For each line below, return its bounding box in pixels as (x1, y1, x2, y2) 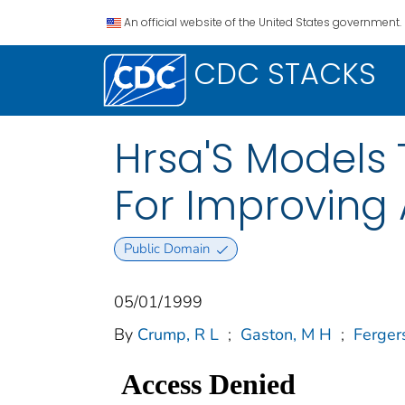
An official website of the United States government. (124, 14, 401, 30)
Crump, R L (137, 324, 219, 346)
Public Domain (123, 240, 210, 259)
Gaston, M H (240, 324, 332, 346)
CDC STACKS (193, 53, 376, 94)
